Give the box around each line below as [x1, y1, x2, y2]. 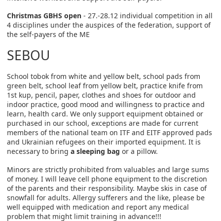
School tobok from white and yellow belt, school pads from [7, 72, 200, 81]
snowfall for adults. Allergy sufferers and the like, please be [7, 192, 205, 202]
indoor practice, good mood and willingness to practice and [7, 100, 205, 110]
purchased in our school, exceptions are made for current [7, 118, 198, 128]
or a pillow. [120, 147, 158, 156]
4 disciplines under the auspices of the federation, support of [7, 20, 211, 30]
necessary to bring [7, 147, 71, 156]
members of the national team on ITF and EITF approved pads [7, 128, 212, 138]
